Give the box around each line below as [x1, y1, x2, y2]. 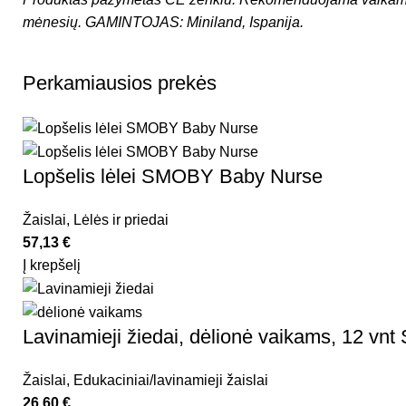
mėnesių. [23, 14, 82, 31]
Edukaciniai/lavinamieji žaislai [73, 372, 268, 389]
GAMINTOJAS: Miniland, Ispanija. [85, 14, 304, 31]
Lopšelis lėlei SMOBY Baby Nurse [23, 164, 323, 188]
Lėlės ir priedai [73, 211, 169, 227]
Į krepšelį [23, 256, 81, 273]
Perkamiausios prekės [23, 72, 217, 95]
